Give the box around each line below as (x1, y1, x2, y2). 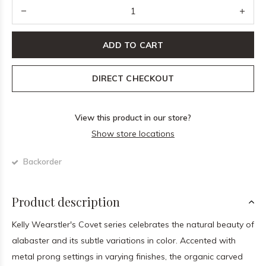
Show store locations (91, 128, 175, 139)
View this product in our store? (75, 112, 191, 123)
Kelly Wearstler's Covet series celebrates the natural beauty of (12, 219, 254, 230)
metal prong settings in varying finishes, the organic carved (12, 251, 243, 262)
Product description (12, 194, 120, 210)
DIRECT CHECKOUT (92, 73, 174, 84)
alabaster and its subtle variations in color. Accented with (12, 235, 236, 246)
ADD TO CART (103, 39, 163, 50)
